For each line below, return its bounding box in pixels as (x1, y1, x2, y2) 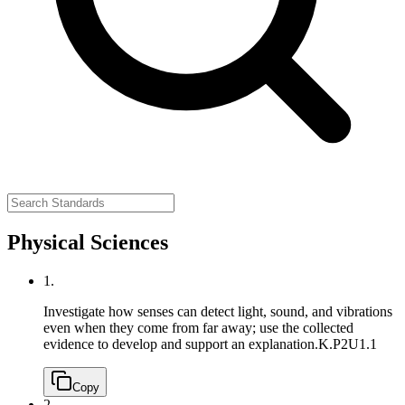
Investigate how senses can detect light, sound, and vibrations (43, 303, 392, 319)
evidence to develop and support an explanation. (43, 335, 318, 352)
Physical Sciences (7, 230, 168, 254)
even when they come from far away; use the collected (43, 319, 353, 335)
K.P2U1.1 (318, 335, 377, 352)
